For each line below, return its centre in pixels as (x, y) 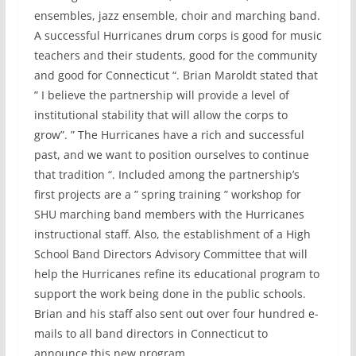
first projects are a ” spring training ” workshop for (167, 194)
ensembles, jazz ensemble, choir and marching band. (177, 15)
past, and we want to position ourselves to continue (171, 154)
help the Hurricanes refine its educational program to (176, 273)
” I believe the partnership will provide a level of (161, 95)
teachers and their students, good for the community (175, 55)
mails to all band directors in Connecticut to (151, 333)
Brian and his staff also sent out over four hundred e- (176, 313)
